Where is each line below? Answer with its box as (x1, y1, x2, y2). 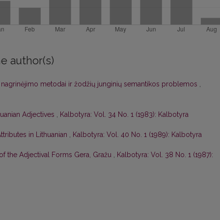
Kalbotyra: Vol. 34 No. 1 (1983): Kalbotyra (60, 110, 189, 119)
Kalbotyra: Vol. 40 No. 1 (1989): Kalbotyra (73, 131, 202, 139)
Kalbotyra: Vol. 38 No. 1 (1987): (117, 151, 213, 159)
